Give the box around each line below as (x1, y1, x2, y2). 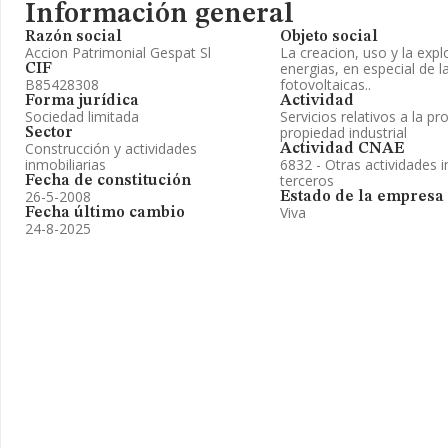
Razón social (25, 29, 122, 45)
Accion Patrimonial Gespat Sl (25, 43, 211, 62)
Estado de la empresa (280, 189, 444, 205)
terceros (280, 171, 334, 190)
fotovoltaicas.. (280, 75, 371, 94)
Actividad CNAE (280, 141, 404, 157)
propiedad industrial (280, 123, 407, 142)
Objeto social (280, 29, 378, 45)
